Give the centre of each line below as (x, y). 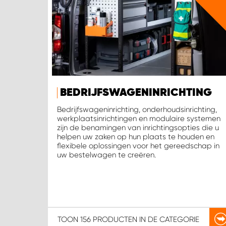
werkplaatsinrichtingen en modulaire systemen (139, 119)
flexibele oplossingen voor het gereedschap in (138, 146)
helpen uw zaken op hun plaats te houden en (136, 137)
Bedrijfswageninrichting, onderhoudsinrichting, (137, 110)
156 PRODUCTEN (108, 219)
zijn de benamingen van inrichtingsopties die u (138, 128)
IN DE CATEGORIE (168, 219)
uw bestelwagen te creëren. (106, 155)
